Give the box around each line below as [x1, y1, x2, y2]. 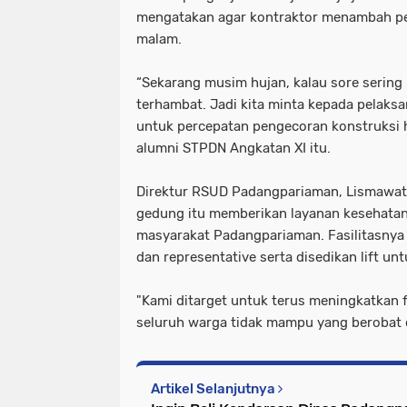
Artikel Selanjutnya [151, 381, 278, 397]
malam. [136, 31, 182, 47]
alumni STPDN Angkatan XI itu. [136, 140, 331, 156]
